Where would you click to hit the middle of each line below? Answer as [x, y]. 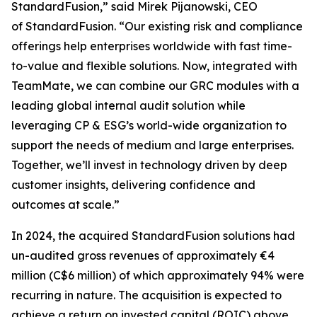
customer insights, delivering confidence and [133, 185]
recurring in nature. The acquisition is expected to [146, 295]
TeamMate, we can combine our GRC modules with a [155, 86]
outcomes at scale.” [65, 204]
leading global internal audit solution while [128, 105]
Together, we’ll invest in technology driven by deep [149, 165]
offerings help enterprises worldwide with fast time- [152, 46]
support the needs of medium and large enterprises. [152, 145]
